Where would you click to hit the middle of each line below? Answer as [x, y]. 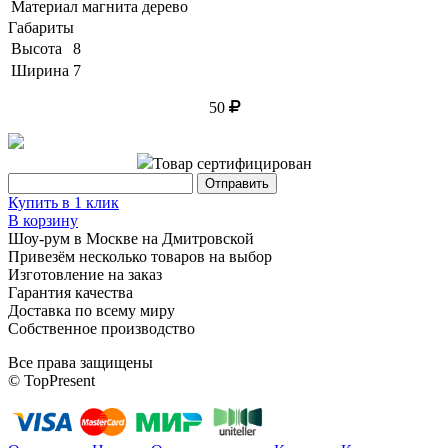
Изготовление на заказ [85, 274]
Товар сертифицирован [232, 163]
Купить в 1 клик [63, 202]
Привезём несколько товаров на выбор [140, 256]
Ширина [40, 70]
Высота [36, 48]
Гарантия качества [70, 292]
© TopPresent [51, 380]
